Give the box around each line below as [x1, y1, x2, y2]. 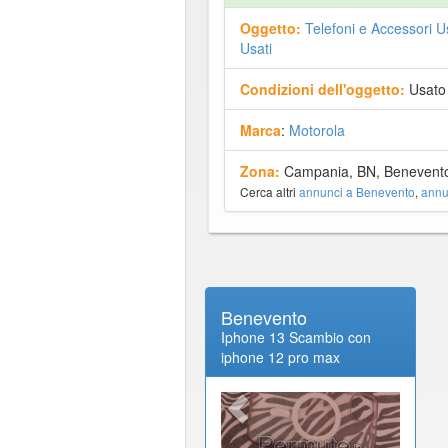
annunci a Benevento [298, 182, 415, 200]
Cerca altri [239, 182, 299, 200]
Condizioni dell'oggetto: [239, 78, 405, 99]
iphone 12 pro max [220, 346, 340, 367]
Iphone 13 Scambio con [220, 326, 371, 347]
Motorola [288, 119, 345, 140]
